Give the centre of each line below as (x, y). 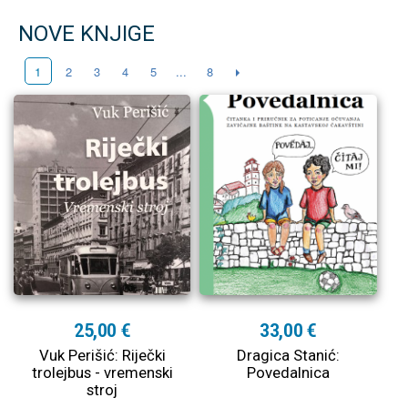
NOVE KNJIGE (87, 33)
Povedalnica (288, 372)
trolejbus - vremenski (102, 372)
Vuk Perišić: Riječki (102, 355)
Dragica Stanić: (288, 355)
